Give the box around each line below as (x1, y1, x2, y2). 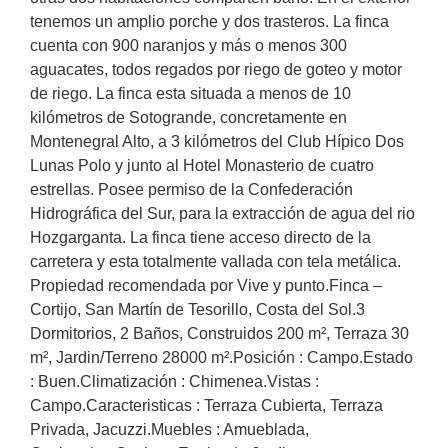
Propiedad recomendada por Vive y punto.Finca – (30, 277, 382, 295)
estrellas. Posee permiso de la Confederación (30, 181, 353, 199)
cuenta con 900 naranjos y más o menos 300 (30, 37, 347, 55)
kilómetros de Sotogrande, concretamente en (30, 109, 347, 127)
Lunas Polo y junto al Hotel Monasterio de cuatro (30, 157, 374, 175)
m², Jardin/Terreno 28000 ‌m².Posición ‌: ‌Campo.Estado (30, 349, 413, 367)
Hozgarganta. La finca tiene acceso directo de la (30, 229, 371, 247)
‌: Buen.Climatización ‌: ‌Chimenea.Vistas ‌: (30, 373, 319, 391)
